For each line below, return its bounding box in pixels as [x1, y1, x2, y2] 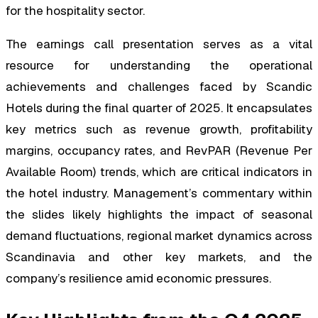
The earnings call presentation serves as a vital [6, 36, 312, 53]
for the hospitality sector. [6, 3, 145, 19]
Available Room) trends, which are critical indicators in [6, 164, 312, 180]
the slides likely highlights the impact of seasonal [6, 207, 312, 223]
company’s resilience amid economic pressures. [6, 270, 271, 287]
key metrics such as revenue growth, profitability [6, 121, 312, 138]
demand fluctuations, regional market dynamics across [6, 228, 312, 244]
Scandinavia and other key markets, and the [6, 249, 312, 265]
